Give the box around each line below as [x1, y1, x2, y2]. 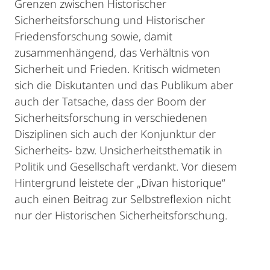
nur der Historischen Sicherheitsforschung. [14, 208, 227, 223]
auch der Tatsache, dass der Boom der [14, 94, 206, 109]
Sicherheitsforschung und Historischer [14, 13, 205, 28]
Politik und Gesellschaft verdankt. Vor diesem [14, 159, 237, 174]
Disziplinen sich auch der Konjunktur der [14, 127, 216, 142]
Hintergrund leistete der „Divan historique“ [14, 175, 225, 190]
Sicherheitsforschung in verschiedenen [14, 110, 207, 125]
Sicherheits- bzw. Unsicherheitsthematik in [14, 143, 222, 158]
